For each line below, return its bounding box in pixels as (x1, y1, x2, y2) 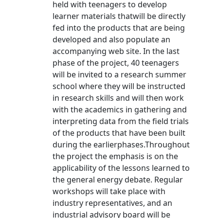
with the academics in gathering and (53, 104, 187, 115)
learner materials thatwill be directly (53, 11, 185, 21)
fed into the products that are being (53, 22, 185, 33)
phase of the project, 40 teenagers (53, 57, 179, 68)
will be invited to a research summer (53, 69, 186, 80)
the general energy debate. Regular (53, 174, 183, 185)
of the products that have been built (53, 127, 185, 138)
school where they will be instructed (53, 81, 185, 91)
